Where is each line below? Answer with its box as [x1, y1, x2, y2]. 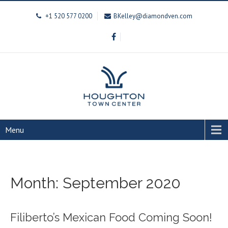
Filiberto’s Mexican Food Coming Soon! [10, 210, 212, 224]
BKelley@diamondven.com [113, 12, 192, 20]
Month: [10, 174, 63, 192]
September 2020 [63, 174, 181, 192]
